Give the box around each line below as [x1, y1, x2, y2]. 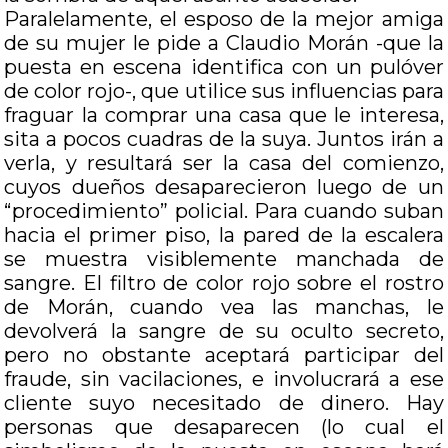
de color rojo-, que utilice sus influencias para [4, 79, 444, 103]
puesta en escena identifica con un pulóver [4, 55, 444, 79]
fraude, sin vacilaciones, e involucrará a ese [4, 367, 444, 391]
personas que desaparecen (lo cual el [4, 415, 444, 439]
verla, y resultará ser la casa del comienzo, [4, 151, 444, 175]
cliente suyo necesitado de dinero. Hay [4, 391, 444, 415]
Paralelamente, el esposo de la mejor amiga [4, 7, 444, 31]
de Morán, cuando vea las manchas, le [4, 295, 444, 319]
